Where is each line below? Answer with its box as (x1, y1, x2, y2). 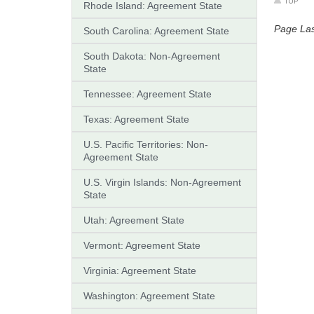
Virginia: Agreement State (83, 264, 196, 276)
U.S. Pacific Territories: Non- (83, 138, 208, 150)
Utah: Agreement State (83, 214, 184, 226)
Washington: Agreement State (83, 289, 215, 301)
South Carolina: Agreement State (83, 25, 229, 36)
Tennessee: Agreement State (83, 88, 212, 100)
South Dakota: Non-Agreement (83, 50, 220, 62)
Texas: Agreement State (83, 113, 189, 125)
